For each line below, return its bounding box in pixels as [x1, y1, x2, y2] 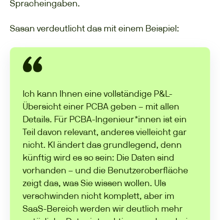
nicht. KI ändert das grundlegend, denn [23, 139, 182, 150]
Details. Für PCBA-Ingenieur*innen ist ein [23, 114, 187, 125]
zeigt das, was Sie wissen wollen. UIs [23, 178, 166, 189]
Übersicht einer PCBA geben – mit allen [23, 101, 179, 112]
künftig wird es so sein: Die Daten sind [23, 152, 174, 163]
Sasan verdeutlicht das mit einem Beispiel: [10, 23, 179, 33]
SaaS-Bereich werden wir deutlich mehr [23, 203, 183, 214]
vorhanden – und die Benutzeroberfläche [23, 165, 188, 176]
